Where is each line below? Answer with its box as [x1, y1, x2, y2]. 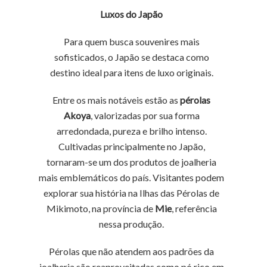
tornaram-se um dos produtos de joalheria [46, 156, 217, 167]
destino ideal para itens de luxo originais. [49, 67, 213, 78]
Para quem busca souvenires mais [63, 36, 200, 47]
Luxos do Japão [100, 8, 163, 20]
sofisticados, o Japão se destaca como [54, 51, 209, 63]
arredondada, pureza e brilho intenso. [56, 125, 207, 136]
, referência [171, 203, 217, 214]
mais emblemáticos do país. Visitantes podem [39, 172, 225, 183]
